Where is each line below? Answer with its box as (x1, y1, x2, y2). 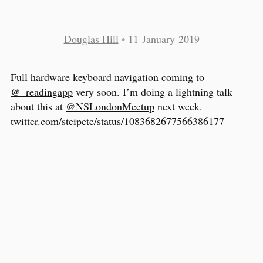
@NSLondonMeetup (66, 99, 154, 113)
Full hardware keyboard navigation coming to (11, 69, 204, 84)
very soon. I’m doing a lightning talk (73, 84, 232, 99)
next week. (154, 99, 203, 113)
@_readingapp (11, 84, 73, 99)
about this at (11, 99, 66, 113)
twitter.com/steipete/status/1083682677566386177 (11, 113, 224, 128)
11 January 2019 (127, 32, 200, 46)
